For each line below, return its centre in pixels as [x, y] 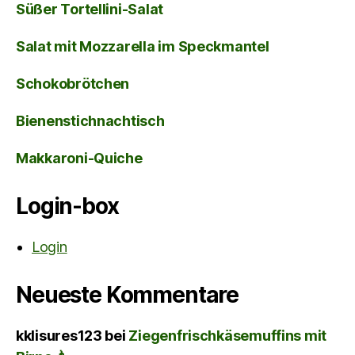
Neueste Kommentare [128, 295]
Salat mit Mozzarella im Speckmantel [143, 47]
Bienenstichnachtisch [90, 121]
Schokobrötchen [73, 84]
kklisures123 [59, 336]
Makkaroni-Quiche [79, 158]
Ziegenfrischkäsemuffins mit [228, 336]
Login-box [67, 206]
